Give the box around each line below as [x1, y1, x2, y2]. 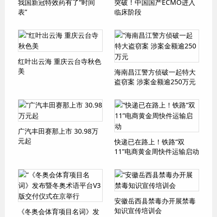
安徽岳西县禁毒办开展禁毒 [114, 196, 196, 205]
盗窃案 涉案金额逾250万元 [114, 77, 196, 86]
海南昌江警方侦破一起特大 [114, 67, 196, 77]
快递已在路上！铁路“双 [114, 137, 185, 146]
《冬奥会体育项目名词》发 [18, 207, 99, 216]
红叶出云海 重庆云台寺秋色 [18, 57, 101, 66]
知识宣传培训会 [114, 206, 162, 215]
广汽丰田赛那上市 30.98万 [18, 126, 98, 136]
